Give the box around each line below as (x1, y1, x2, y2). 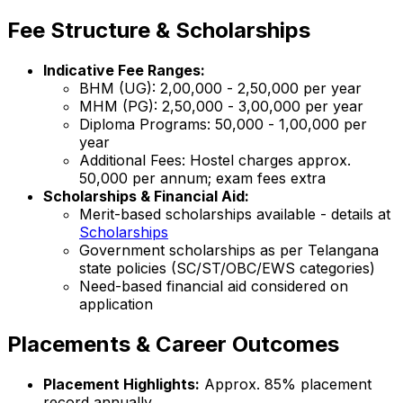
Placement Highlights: (43, 374, 200, 393)
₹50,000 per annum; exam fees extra (79, 168, 326, 187)
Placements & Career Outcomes (7, 330, 339, 357)
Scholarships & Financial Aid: (43, 186, 249, 205)
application (79, 294, 153, 313)
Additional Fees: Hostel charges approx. (79, 150, 351, 169)
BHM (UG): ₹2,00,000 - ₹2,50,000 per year (79, 78, 362, 97)
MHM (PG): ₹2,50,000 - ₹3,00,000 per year (79, 96, 363, 115)
